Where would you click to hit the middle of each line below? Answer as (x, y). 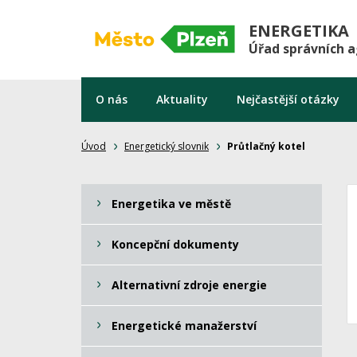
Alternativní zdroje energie (189, 285)
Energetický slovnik (167, 146)
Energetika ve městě (171, 204)
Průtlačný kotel (266, 146)
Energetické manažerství (184, 326)
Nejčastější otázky (288, 99)
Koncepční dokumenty (175, 244)
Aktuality (182, 99)
